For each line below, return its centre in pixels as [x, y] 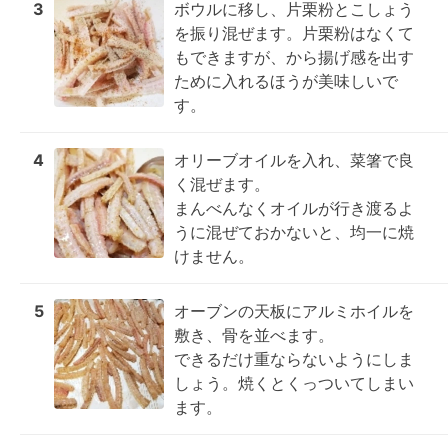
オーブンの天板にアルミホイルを [294, 311]
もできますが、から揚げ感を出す [294, 57]
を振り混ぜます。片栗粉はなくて [294, 33]
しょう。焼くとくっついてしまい [294, 383]
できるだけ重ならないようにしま [294, 359]
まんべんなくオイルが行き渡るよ [294, 208]
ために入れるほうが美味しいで [286, 81]
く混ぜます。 [222, 184]
